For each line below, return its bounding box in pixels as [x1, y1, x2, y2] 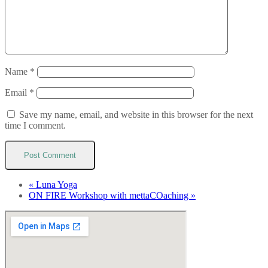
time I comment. [5, 120, 66, 130]
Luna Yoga [33, 179, 77, 190]
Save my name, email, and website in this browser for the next [19, 109, 253, 120]
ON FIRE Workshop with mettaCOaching [29, 190, 191, 200]
